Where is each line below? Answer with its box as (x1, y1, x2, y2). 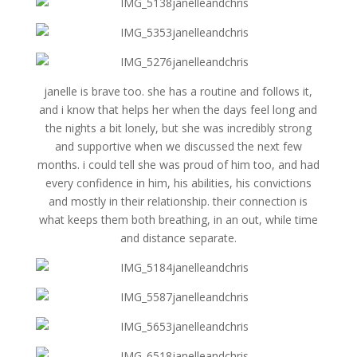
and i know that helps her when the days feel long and (39, 102, 318, 117)
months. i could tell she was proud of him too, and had (37, 157, 320, 172)
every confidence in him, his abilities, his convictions (45, 175, 312, 190)
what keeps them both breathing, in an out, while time (38, 212, 318, 227)
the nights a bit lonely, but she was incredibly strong (45, 120, 312, 135)
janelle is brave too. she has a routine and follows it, (44, 84, 313, 99)
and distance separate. (120, 230, 237, 245)
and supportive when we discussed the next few (54, 139, 302, 154)
